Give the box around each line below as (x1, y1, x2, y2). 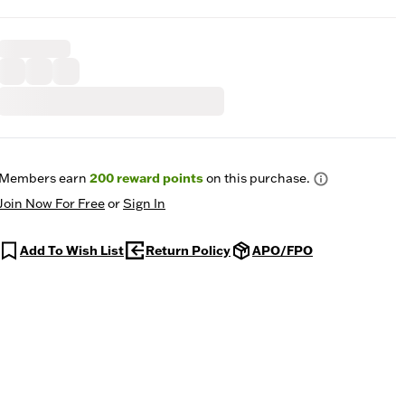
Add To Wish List (20, 242, 124, 259)
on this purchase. (203, 170, 310, 186)
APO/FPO (252, 242, 313, 259)
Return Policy (146, 242, 231, 259)
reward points (114, 170, 203, 186)
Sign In (123, 195, 165, 212)
